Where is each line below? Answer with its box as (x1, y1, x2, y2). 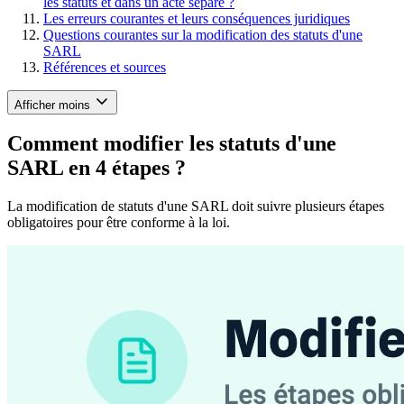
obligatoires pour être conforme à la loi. (7, 215, 230, 231)
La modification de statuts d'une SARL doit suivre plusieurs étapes (7, 198, 384, 215)
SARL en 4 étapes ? (7, 156, 186, 180)
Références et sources (43, 59, 166, 75)
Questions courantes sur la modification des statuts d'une (43, 26, 363, 42)
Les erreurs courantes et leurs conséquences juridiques (43, 10, 350, 26)
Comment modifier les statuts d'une (7, 132, 336, 156)
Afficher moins (14, 97, 90, 112)
